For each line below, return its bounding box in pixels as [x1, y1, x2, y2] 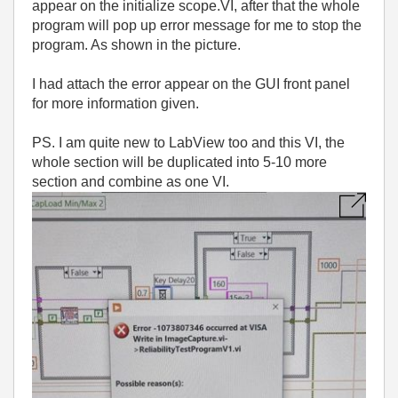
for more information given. [32, 96, 203, 111]
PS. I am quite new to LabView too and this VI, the [32, 135, 345, 150]
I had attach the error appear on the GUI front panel [32, 76, 350, 92]
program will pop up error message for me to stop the [32, 18, 362, 33]
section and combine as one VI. [32, 174, 233, 189]
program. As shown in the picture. [32, 37, 241, 52]
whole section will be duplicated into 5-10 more [32, 155, 327, 170]
